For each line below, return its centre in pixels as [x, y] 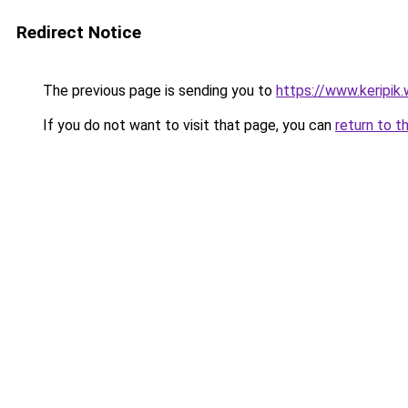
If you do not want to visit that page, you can [187, 125]
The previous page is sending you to [158, 91]
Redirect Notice [79, 32]
